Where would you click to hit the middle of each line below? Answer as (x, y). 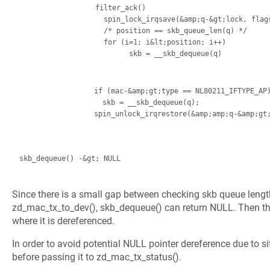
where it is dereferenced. (63, 221)
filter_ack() (57, 8)
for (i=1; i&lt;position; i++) (61, 42)
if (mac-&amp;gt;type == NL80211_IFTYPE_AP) (60, 91)
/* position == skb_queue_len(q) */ (61, 31)
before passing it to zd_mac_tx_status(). (97, 257)
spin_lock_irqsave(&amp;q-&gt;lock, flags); (61, 19)
